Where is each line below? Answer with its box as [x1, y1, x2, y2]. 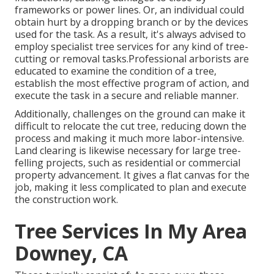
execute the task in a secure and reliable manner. [15, 89, 239, 103]
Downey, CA [15, 240, 128, 267]
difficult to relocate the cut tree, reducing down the [15, 119, 246, 133]
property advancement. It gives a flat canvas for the [15, 168, 250, 182]
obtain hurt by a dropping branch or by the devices [15, 15, 248, 29]
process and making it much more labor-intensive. [15, 131, 244, 146]
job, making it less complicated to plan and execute [15, 180, 246, 194]
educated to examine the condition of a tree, [15, 64, 217, 78]
